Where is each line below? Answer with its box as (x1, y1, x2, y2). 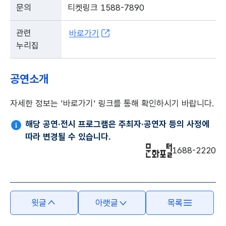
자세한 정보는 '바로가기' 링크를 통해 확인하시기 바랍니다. (10, 98, 214, 108)
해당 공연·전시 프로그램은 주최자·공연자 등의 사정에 (25, 119, 209, 129)
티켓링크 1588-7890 (68, 3, 144, 13)
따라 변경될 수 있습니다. (25, 132, 111, 142)
